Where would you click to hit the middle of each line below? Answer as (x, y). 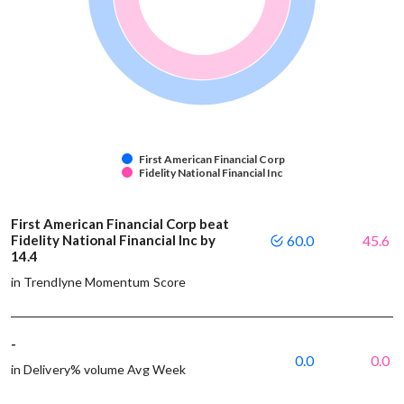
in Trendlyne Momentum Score (98, 281)
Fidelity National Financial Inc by (113, 239)
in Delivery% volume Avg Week (98, 369)
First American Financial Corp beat (120, 223)
